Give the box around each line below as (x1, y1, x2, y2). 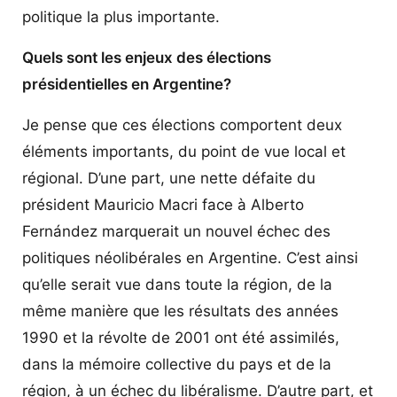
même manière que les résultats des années (22, 301, 339, 320)
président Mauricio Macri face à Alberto (22, 195, 304, 214)
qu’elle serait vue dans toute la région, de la (22, 275, 332, 293)
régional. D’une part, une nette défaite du (22, 168, 315, 187)
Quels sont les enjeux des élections (22, 48, 271, 66)
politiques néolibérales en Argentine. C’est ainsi (22, 248, 358, 267)
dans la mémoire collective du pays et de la (22, 354, 331, 373)
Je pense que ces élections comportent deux (22, 115, 342, 134)
